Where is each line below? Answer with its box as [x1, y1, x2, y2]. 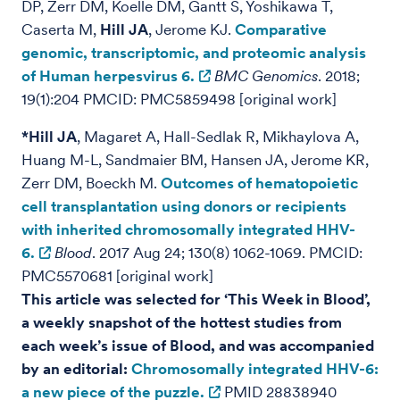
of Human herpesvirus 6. [21, 67, 195, 85]
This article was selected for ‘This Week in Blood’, [21, 290, 371, 308]
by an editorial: [21, 360, 131, 378]
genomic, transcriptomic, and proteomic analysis [21, 44, 366, 62]
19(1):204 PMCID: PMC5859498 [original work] [21, 90, 337, 108]
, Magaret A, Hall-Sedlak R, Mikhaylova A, [77, 128, 359, 146]
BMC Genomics [214, 67, 318, 85]
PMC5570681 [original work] [21, 267, 213, 285]
